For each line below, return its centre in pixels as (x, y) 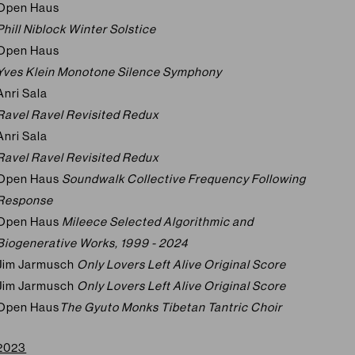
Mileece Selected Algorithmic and (158, 221)
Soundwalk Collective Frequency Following (184, 178)
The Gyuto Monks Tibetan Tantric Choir (171, 307)
